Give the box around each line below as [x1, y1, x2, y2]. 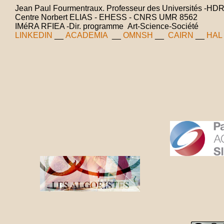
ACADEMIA [65, 31, 108, 39]
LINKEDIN [15, 31, 52, 39]
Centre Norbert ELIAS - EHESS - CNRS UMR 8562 [15, 13, 199, 21]
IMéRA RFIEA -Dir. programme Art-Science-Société [15, 22, 198, 30]
